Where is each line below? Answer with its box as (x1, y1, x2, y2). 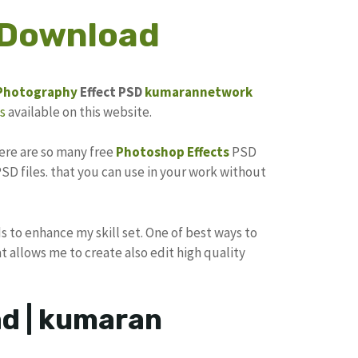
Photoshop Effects (116, 143, 229, 161)
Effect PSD (78, 82, 145, 101)
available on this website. (6, 102, 152, 121)
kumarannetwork (145, 82, 253, 101)
